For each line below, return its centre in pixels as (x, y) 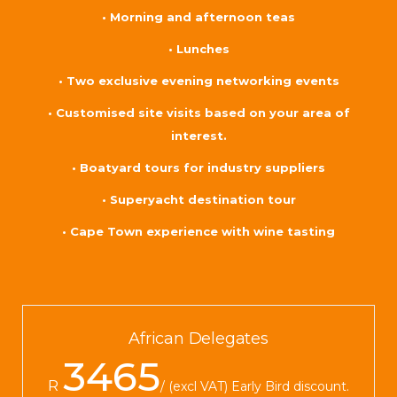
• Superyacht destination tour (198, 200)
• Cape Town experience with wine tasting (198, 232)
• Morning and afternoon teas (198, 17)
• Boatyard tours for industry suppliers (198, 168)
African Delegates (198, 339)
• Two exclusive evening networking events (198, 81)
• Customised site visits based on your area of (198, 113)
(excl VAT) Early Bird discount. (259, 387)
